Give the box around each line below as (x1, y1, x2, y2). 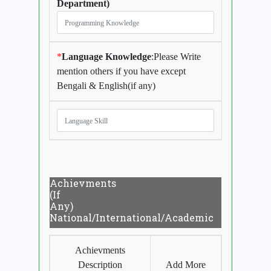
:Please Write (151, 51, 201, 62)
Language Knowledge (62, 51, 151, 62)
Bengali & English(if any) (57, 80, 155, 91)
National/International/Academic (50, 211, 214, 224)
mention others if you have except (57, 66, 186, 77)
